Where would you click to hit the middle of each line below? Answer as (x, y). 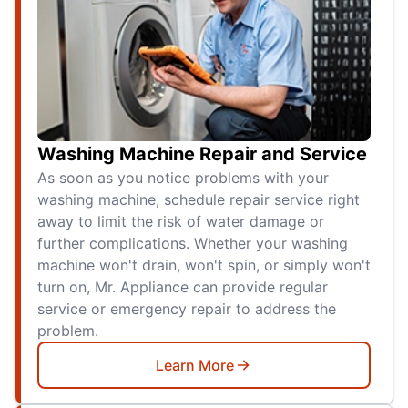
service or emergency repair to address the (187, 309)
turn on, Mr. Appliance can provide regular (183, 287)
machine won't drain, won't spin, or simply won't (204, 265)
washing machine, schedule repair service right (199, 200)
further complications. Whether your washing (193, 244)
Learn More (195, 366)
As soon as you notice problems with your (183, 178)
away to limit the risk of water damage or (181, 222)
